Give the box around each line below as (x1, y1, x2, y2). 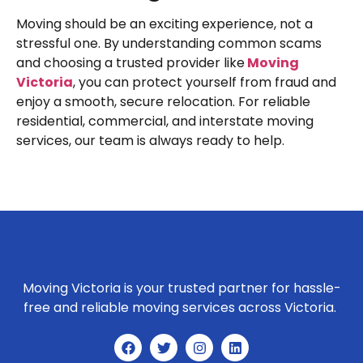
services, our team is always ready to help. (16, 130, 284, 150)
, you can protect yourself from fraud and (73, 72, 336, 92)
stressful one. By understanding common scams (16, 33, 322, 53)
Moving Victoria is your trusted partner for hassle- (22, 279, 341, 298)
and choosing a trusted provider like (16, 53, 245, 72)
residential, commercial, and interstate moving (16, 111, 314, 130)
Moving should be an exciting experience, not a (16, 14, 313, 33)
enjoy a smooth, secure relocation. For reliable (16, 92, 310, 111)
